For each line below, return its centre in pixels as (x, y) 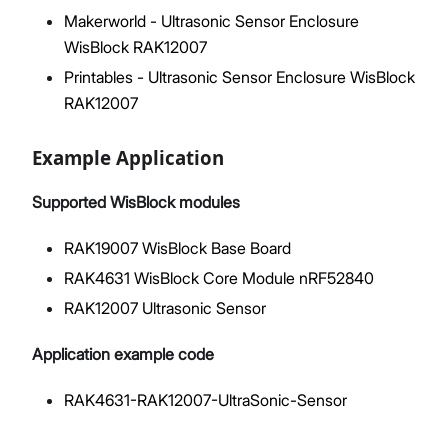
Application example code (123, 353)
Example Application (128, 157)
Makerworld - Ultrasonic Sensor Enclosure (211, 20)
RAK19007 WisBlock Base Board (177, 247)
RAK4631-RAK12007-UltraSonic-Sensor (205, 399)
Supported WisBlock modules (136, 201)
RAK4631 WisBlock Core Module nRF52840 (219, 277)
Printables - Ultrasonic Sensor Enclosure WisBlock (239, 76)
